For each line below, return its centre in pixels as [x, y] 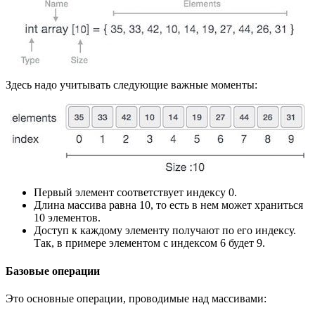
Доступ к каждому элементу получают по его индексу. [165, 231]
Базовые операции [53, 271]
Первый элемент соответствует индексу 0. [135, 193]
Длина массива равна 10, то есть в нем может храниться [168, 205]
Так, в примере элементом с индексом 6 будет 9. [149, 243]
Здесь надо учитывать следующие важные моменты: [131, 85]
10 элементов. [67, 218]
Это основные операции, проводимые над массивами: [136, 298]
